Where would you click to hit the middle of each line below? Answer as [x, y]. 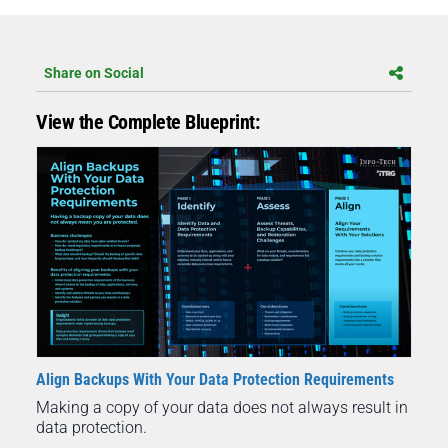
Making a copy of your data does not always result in [222, 408]
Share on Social [94, 72]
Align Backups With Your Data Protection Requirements [215, 380]
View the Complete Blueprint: [147, 121]
